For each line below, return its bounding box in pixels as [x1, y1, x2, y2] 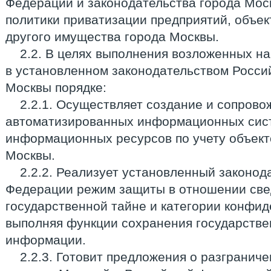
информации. [5, 233, 86, 247]
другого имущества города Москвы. [5, 30, 219, 44]
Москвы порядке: [5, 80, 106, 94]
